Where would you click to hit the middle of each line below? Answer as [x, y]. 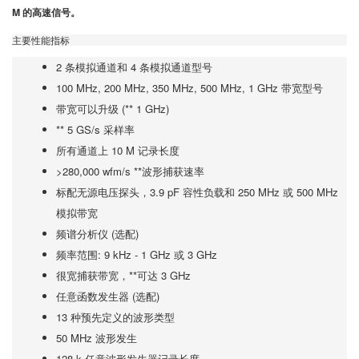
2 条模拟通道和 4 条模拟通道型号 [134, 67]
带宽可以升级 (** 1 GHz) [113, 109]
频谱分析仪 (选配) [97, 234]
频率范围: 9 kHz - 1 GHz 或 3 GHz [137, 254]
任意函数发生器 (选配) [108, 296]
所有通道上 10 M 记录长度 [118, 150]
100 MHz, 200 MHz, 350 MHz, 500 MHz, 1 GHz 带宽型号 [190, 88]
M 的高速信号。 [46, 12]
